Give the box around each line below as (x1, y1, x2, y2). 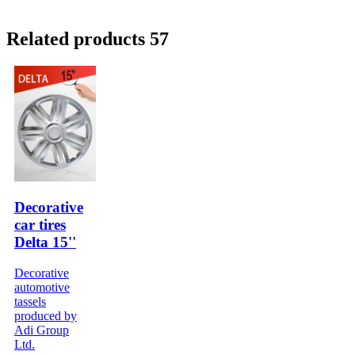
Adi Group (14, 323, 69, 338)
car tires (14, 216, 66, 234)
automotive (14, 281, 70, 295)
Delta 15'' (14, 234, 76, 251)
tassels (14, 295, 46, 309)
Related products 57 (6, 28, 169, 49)
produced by (14, 309, 77, 323)
